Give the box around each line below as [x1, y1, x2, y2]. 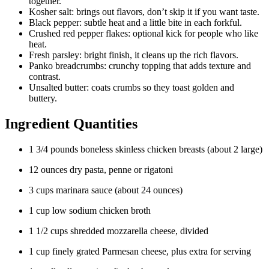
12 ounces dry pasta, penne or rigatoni [29, 165, 173, 175]
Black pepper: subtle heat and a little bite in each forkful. [29, 17, 242, 28]
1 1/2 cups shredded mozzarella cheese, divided [29, 226, 208, 237]
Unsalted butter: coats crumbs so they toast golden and [29, 82, 234, 93]
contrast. [29, 71, 61, 82]
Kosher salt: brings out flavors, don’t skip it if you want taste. [29, 7, 259, 17]
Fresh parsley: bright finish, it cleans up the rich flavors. [29, 50, 238, 61]
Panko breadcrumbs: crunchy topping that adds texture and [29, 61, 251, 71]
